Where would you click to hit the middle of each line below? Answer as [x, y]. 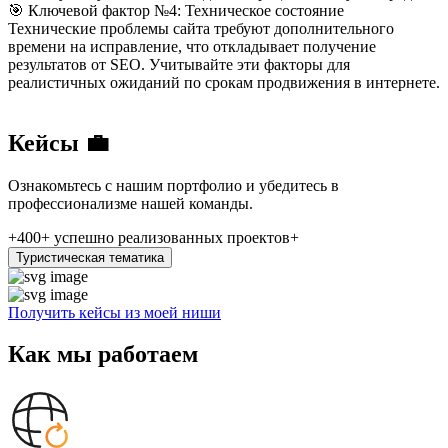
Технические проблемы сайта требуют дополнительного [201, 28]
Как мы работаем [103, 354]
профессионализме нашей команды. [130, 203]
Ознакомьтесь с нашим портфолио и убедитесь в [173, 185]
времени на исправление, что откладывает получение [192, 46]
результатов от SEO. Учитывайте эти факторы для [179, 64]
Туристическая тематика [90, 257]
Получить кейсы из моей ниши [114, 312]
